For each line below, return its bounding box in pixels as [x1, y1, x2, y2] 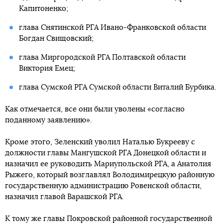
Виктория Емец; [18, 64, 75, 72]
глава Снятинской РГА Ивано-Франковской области [18, 23, 206, 31]
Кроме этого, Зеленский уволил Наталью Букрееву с [5, 138, 195, 146]
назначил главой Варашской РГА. [5, 193, 124, 201]
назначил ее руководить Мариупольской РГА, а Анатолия [5, 160, 211, 168]
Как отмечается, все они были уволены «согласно [5, 105, 185, 113]
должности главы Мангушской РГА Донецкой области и [5, 149, 206, 157]
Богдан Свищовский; [18, 34, 94, 42]
